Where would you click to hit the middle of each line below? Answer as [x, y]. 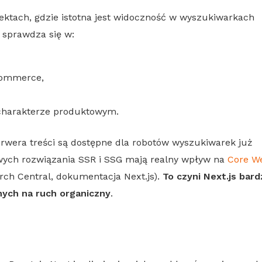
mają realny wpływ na [175, 159]
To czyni [183, 176]
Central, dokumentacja [69, 176]
